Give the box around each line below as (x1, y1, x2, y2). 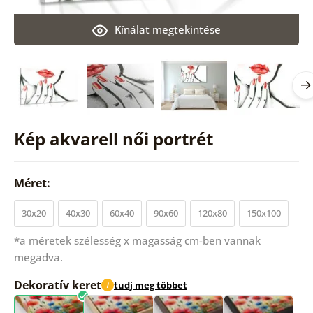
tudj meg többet (113, 279, 187, 292)
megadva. (13, 249, 63, 264)
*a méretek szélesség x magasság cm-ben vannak (13, 233, 261, 247)
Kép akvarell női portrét (13, 126, 213, 150)
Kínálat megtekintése (114, 22, 221, 36)
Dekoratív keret (13, 277, 101, 293)
